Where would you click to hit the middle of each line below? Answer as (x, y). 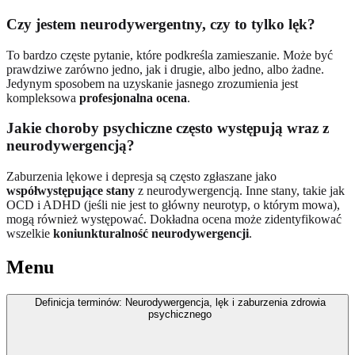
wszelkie (30, 234)
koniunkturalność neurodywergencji (151, 234)
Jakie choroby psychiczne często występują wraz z (168, 128)
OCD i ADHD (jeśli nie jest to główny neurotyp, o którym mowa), (173, 205)
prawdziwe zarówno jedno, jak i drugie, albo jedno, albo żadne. (165, 69)
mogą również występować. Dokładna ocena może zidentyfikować (174, 219)
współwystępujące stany (71, 191)
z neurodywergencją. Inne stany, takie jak (240, 191)
